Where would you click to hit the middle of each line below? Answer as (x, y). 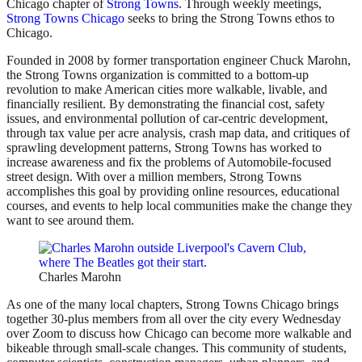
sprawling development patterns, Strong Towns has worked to (164, 148)
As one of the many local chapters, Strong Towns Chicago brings (173, 305)
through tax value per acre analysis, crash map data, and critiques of (178, 133)
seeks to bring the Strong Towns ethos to (229, 19)
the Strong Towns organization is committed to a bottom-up (158, 75)
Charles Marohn (80, 277)
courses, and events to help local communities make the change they (179, 206)
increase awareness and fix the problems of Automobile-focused (169, 162)
